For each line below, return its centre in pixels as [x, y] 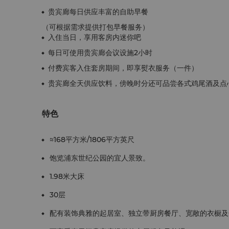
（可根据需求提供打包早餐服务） [96, 27]
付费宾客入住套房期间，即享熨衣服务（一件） [123, 68]
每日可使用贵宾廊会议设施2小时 [100, 53]
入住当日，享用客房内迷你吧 [95, 37]
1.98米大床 [67, 176]
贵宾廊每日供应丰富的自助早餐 [98, 12]
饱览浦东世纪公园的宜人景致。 [100, 158]
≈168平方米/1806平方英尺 [92, 140]
